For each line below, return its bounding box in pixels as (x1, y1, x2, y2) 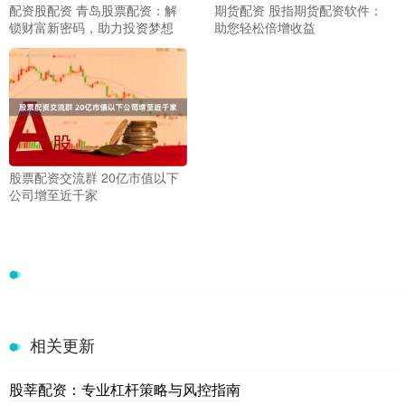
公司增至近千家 (9, 185, 98, 204)
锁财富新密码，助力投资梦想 (9, 17, 174, 36)
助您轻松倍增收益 (213, 17, 316, 36)
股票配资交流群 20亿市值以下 (9, 168, 179, 187)
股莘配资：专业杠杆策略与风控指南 (9, 379, 240, 400)
